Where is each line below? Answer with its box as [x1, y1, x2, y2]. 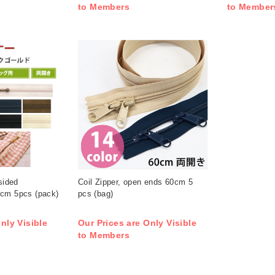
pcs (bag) [77, 188, 114, 198]
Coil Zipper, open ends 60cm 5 [77, 177, 193, 187]
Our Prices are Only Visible [77, 218, 197, 228]
